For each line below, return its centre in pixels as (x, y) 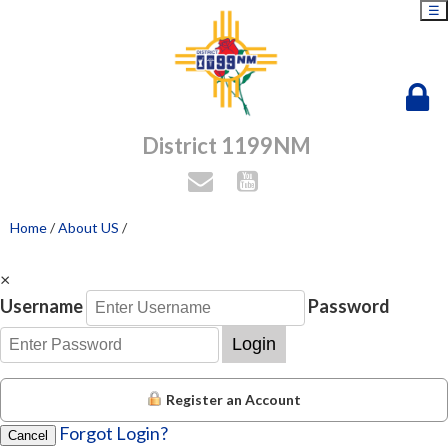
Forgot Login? (113, 433)
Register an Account (233, 399)
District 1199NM (226, 145)
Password (349, 306)
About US (88, 227)
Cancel (28, 435)
